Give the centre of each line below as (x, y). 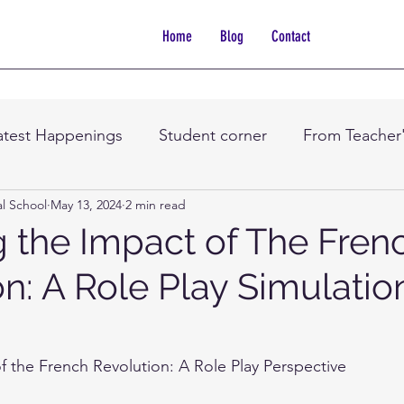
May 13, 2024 (86, 204)
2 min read (156, 204)
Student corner (213, 135)
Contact (290, 36)
